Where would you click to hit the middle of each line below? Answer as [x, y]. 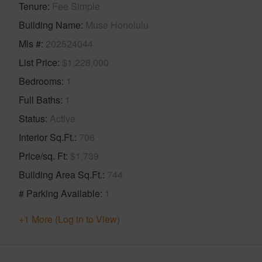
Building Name [50, 25]
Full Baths [39, 99]
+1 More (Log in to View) [69, 219]
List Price [38, 62]
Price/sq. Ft [42, 156]
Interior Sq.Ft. [46, 137]
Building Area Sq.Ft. [61, 174]
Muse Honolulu [117, 25]
